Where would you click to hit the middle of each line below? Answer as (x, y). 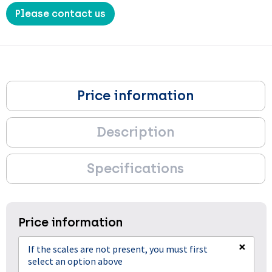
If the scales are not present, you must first (117, 249)
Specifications (135, 168)
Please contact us (60, 14)
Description (135, 132)
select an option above (75, 261)
